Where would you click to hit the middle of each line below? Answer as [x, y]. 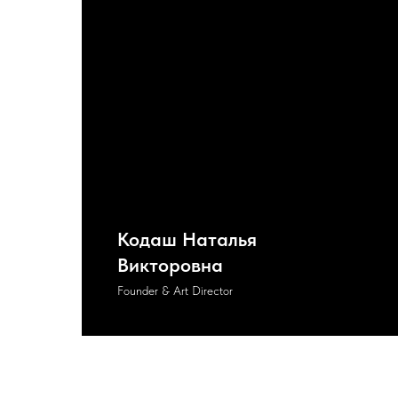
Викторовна [170, 265]
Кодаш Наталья [187, 239]
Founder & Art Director [175, 291]
